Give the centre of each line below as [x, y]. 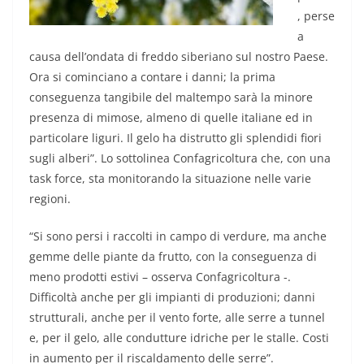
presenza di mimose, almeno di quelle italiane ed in [171, 118]
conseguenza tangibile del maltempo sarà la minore [171, 97]
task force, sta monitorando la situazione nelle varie [170, 179]
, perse [316, 16]
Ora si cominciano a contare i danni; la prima [152, 77]
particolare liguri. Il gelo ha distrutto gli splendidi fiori [175, 138]
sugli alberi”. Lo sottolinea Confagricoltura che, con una [180, 158]
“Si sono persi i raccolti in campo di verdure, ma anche [178, 236]
